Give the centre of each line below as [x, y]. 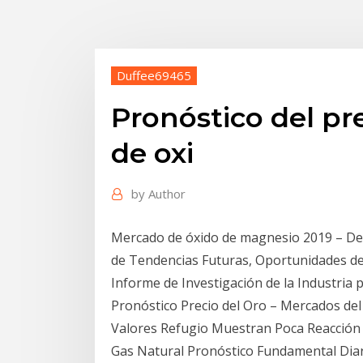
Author [167, 194]
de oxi [152, 154]
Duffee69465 [154, 75]
